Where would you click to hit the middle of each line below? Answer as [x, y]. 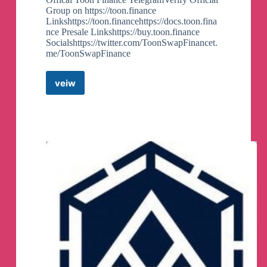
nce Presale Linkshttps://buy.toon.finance [122, 32]
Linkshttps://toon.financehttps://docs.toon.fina [131, 21]
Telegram [85, 122]
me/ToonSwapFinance [88, 54]
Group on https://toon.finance [101, 11]
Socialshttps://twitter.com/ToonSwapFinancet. [131, 43]
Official [80, 110]
